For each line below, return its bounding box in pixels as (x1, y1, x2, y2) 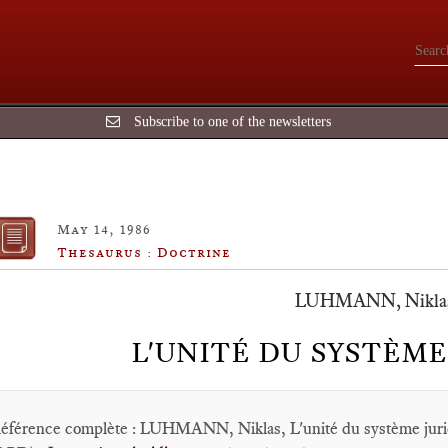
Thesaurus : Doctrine (57, 244, 231, 260)
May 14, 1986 (57, 221, 151, 237)
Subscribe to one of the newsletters (133, 114, 331, 129)
